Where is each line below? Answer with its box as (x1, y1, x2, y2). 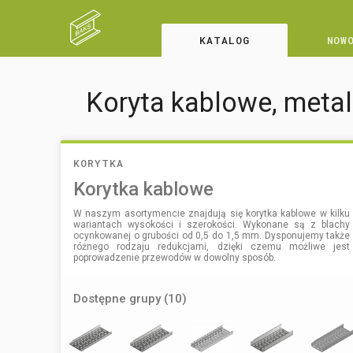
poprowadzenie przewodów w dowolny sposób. (73, 251, 276, 263)
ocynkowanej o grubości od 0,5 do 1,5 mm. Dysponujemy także (73, 229, 351, 241)
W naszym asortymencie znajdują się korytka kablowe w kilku (73, 207, 351, 219)
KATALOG (199, 33, 250, 47)
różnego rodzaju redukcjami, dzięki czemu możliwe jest (73, 240, 351, 252)
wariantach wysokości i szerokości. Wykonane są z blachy (73, 218, 351, 230)
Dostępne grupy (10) (73, 291, 187, 306)
